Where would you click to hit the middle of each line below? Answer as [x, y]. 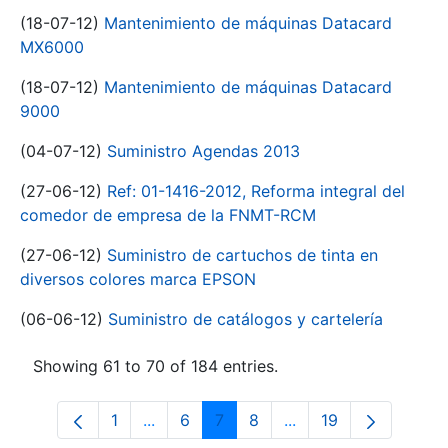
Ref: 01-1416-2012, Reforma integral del [256, 191]
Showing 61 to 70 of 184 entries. [155, 366]
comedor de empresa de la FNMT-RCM [168, 215]
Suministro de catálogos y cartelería [245, 319]
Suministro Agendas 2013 [203, 151]
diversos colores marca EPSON [138, 279]
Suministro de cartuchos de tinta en [242, 255]
